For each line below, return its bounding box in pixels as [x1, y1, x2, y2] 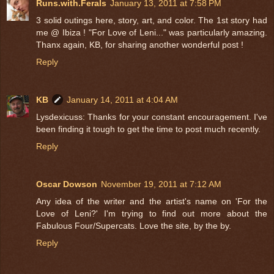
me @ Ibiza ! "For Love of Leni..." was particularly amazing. [36, 27, 267, 37]
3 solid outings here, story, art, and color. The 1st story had [36, 15, 267, 25]
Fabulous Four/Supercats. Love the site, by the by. [36, 220, 231, 231]
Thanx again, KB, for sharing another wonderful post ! [36, 39, 243, 50]
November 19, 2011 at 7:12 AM [101, 179, 221, 189]
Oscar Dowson [36, 179, 97, 189]
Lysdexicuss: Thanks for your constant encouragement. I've [36, 111, 267, 122]
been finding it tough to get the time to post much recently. [36, 124, 261, 134]
